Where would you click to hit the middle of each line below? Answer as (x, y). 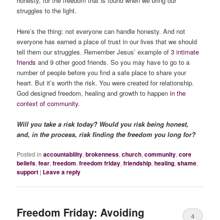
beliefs (26, 163)
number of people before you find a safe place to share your (102, 72)
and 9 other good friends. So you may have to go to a (113, 62)
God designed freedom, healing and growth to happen (94, 93)
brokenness (102, 154)
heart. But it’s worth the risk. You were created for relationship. (106, 82)
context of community (48, 103)
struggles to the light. (47, 10)
